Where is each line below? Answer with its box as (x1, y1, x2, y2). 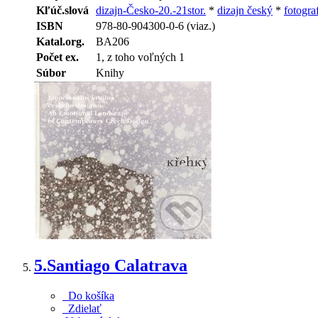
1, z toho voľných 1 (96, 51, 185, 64)
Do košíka (62, 289, 114, 302)
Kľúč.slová (36, 4, 89, 17)
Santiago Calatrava (47, 256, 187, 275)
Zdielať (62, 302, 102, 314)
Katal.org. (36, 35, 84, 48)
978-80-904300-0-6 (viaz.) (96, 20, 215, 33)
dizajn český (217, 4, 273, 17)
